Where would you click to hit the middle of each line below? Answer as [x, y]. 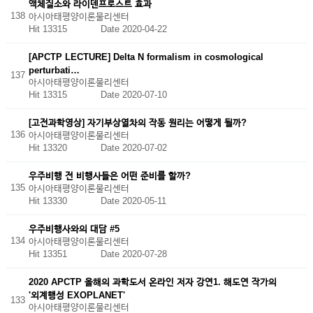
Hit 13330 [64, 201]
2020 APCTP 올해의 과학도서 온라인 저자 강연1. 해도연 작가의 [152, 282]
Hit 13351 [64, 254]
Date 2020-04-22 [133, 29]
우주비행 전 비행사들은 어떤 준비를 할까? [109, 175]
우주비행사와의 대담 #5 [74, 228]
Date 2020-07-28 [133, 254]
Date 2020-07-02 [133, 147]
